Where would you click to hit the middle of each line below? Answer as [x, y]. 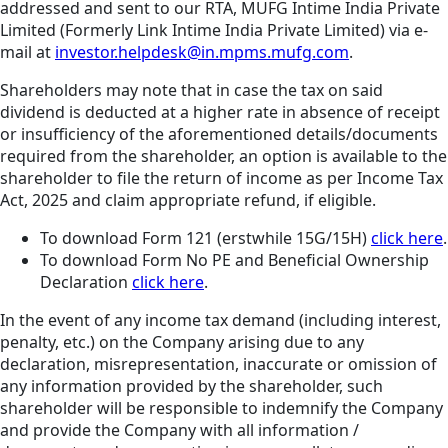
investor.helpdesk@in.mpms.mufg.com [202, 52]
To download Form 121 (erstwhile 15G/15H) [205, 238]
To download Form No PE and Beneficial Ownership [234, 260]
